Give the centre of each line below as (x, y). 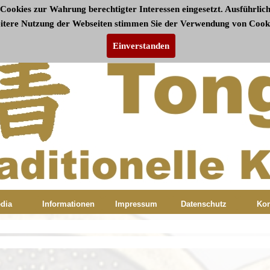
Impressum (136, 204)
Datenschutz (203, 204)
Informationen (68, 204)
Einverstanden (141, 46)
